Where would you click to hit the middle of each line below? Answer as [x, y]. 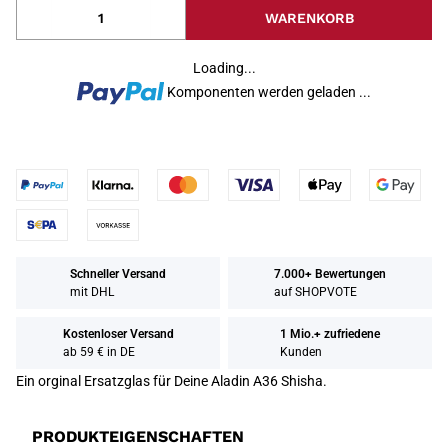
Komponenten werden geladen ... [269, 92]
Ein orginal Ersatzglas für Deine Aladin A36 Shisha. [171, 381]
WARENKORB [309, 18]
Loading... [224, 68]
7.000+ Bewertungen [330, 274]
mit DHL [92, 292]
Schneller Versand [118, 274]
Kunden [301, 352]
